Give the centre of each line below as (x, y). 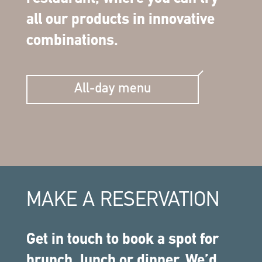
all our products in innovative (120, 20)
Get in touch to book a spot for (122, 240)
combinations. (72, 41)
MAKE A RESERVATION (123, 201)
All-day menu (112, 89)
